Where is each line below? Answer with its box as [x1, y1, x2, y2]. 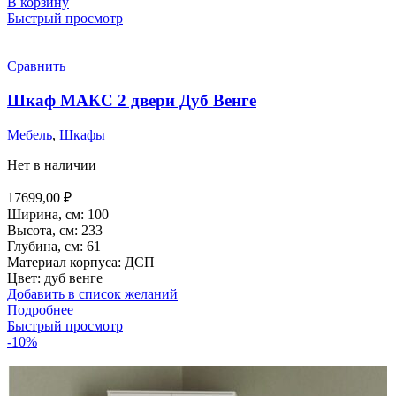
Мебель [7, 126, 52, 142]
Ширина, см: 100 [7, 206, 109, 222]
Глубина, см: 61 [7, 238, 101, 254]
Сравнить [7, 58, 65, 74]
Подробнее [7, 301, 73, 317]
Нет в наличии [7, 156, 96, 172]
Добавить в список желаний [7, 286, 178, 301]
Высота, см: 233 [7, 222, 103, 238]
